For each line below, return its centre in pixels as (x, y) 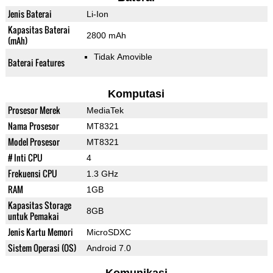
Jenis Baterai (30, 14)
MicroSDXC (108, 232)
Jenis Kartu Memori (40, 232)
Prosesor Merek (34, 110)
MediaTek (105, 111)
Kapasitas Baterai (39, 30)
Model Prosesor (34, 142)
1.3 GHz (102, 174)
